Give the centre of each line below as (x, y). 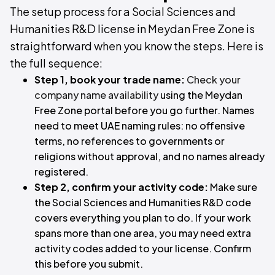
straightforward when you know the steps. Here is (137, 46)
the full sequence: (56, 63)
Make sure (233, 187)
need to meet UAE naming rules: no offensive (140, 126)
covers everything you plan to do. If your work (143, 218)
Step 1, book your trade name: (110, 79)
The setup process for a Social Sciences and (123, 11)
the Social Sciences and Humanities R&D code (143, 202)
